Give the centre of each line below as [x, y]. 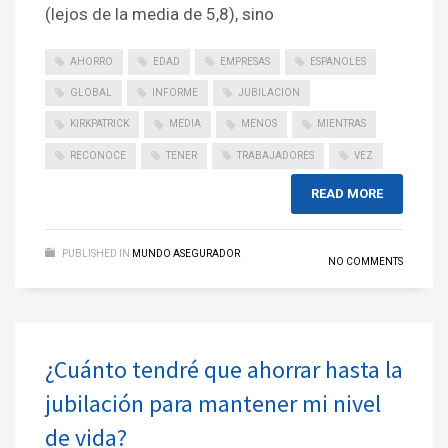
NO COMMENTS [365, 262]
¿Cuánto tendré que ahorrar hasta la [224, 370]
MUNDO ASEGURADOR [186, 254]
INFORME [175, 93]
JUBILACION [269, 93]
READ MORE [347, 194]
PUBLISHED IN [96, 254]
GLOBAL [91, 93]
